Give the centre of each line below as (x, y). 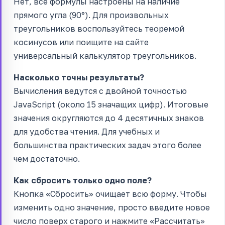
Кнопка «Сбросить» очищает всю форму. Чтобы (110, 194)
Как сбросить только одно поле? (83, 180)
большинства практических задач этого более (107, 145)
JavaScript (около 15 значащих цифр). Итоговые (111, 104)
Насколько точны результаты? (79, 77)
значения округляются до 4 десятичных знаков (109, 118)
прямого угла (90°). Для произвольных (91, 15)
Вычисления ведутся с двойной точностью (100, 91)
